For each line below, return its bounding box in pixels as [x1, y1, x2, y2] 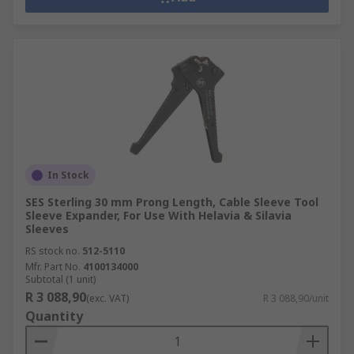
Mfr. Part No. [25, 260, 81, 273]
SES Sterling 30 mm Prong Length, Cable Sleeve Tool [25, 194, 318, 209]
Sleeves [25, 221, 69, 236]
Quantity [25, 307, 83, 325]
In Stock [47, 168, 89, 182]
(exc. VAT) [86, 292, 129, 305]
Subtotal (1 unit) [25, 273, 96, 286]
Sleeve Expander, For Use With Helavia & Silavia [25, 208, 292, 223]
